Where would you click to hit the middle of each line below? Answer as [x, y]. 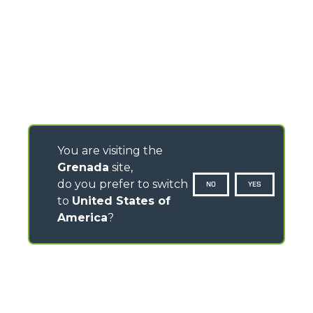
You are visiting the [110, 151]
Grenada [83, 167]
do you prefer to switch [123, 184]
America [82, 218]
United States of [121, 201]
